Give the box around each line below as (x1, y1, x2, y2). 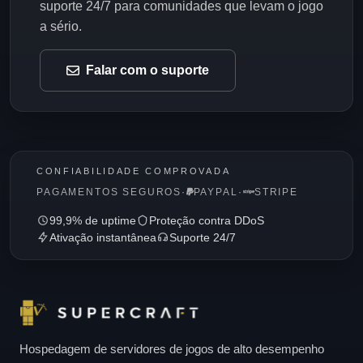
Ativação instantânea (49, 231, 156, 244)
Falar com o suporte (86, 63, 209, 78)
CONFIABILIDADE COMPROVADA (36, 165, 231, 176)
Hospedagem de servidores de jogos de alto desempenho (19, 341, 324, 356)
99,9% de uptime (49, 214, 136, 227)
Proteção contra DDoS (149, 214, 264, 227)
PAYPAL (193, 186, 238, 197)
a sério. (40, 19, 82, 33)
